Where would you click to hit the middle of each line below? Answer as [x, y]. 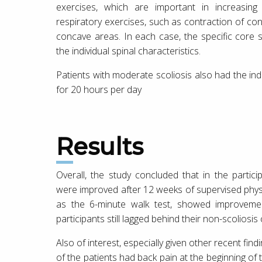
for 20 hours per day [99, 89]
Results [108, 146]
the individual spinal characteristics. [128, 51]
